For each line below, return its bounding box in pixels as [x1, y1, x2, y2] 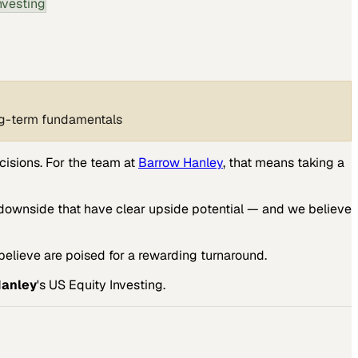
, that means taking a [223, 153, 344, 171]
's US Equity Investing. [37, 276, 165, 293]
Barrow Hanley [138, 153, 223, 171]
